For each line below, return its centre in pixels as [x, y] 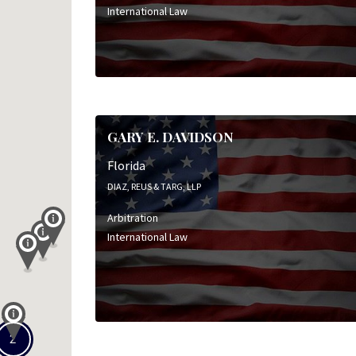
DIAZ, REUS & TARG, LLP [154, 186]
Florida [126, 165]
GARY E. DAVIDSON [170, 137]
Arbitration [132, 217]
